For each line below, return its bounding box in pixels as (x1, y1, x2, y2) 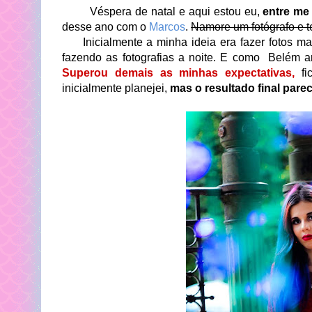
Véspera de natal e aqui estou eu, (62, 6, 263, 17)
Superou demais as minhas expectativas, (62, 67, 295, 79)
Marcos (149, 21, 185, 33)
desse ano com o (62, 21, 149, 33)
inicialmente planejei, (62, 82, 170, 94)
